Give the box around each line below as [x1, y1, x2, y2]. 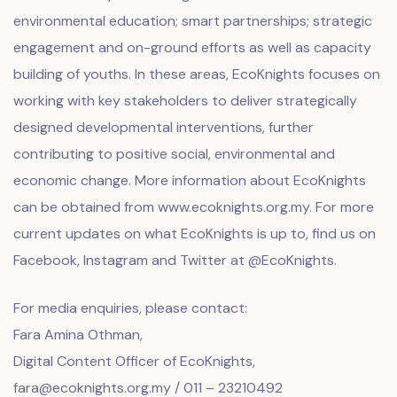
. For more [309, 198, 374, 216]
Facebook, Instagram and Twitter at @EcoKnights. [13, 251, 337, 269]
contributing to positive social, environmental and [13, 144, 335, 163]
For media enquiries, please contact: [13, 299, 247, 317]
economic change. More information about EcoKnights [13, 171, 366, 190]
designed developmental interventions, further [13, 118, 314, 136]
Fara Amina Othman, [13, 325, 143, 344]
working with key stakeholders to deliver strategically [13, 91, 357, 110]
